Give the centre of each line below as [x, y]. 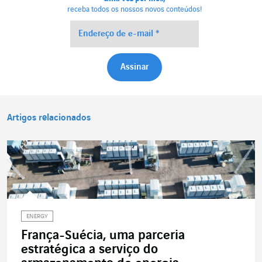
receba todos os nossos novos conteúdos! [135, 10]
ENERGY [37, 217]
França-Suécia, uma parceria [103, 236]
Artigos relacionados [49, 118]
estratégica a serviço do [89, 250]
